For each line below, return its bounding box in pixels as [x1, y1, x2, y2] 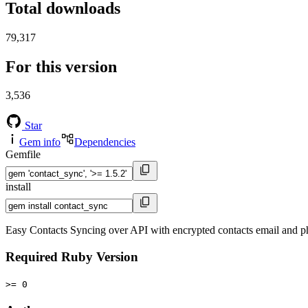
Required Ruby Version [5, 250, 138, 265]
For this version [5, 57, 117, 76]
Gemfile [5, 148, 41, 161]
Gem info [19, 136, 60, 148]
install [5, 181, 31, 193]
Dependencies [74, 136, 135, 148]
